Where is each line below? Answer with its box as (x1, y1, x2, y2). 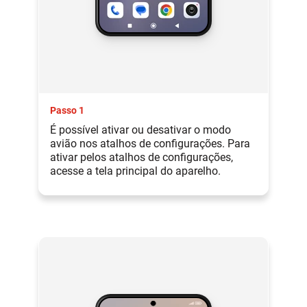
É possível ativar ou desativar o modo (50, 123, 231, 136)
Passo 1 (50, 104, 84, 116)
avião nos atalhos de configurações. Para (50, 136, 250, 150)
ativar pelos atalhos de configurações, (50, 150, 233, 164)
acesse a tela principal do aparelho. (50, 164, 221, 177)
